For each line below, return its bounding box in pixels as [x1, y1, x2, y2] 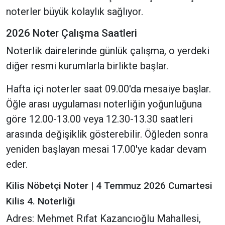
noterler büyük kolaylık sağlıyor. [6, 5, 143, 18]
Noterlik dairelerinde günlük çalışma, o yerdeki [6, 44, 209, 57]
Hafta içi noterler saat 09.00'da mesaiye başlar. [6, 82, 211, 95]
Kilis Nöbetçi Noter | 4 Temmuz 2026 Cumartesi [6, 179, 212, 191]
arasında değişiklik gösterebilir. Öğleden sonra [6, 128, 208, 140]
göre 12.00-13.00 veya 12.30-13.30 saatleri [6, 113, 193, 125]
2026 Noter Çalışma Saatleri [6, 27, 137, 39]
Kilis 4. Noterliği [6, 195, 75, 207]
